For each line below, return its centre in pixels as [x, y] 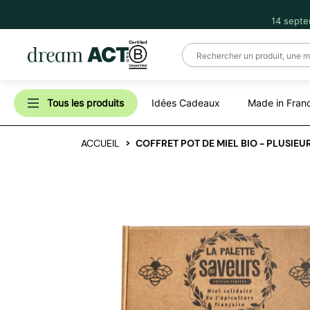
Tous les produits [85, 103]
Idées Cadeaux [186, 103]
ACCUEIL [100, 143]
